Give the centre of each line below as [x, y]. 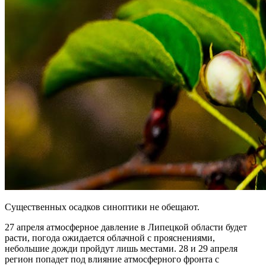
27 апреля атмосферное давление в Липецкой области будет [126, 227]
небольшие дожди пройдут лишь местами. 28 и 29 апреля [121, 248]
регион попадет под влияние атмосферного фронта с [112, 259]
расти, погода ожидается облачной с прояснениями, [110, 237]
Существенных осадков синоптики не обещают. [102, 207]
